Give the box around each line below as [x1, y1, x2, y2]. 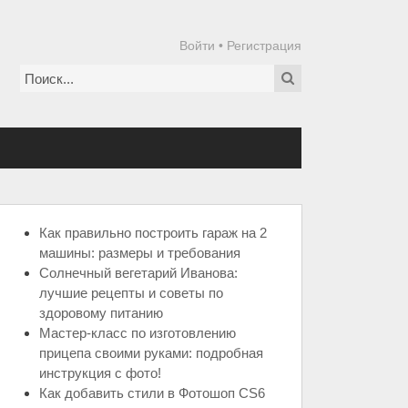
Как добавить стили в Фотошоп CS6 [39, 385, 265, 401]
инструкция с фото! [39, 365, 161, 381]
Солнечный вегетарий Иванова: [39, 265, 238, 280]
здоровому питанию [39, 305, 163, 321]
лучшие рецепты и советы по [39, 285, 223, 301]
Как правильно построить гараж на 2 [39, 225, 267, 240]
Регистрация [227, 38, 301, 53]
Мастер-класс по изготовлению [39, 325, 236, 341]
